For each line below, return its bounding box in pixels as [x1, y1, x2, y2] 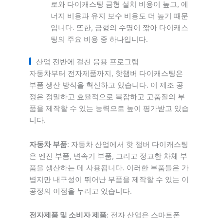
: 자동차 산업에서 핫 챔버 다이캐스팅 [67, 140, 188, 149]
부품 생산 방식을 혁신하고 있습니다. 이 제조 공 [29, 81, 183, 90]
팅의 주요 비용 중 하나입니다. [50, 35, 148, 44]
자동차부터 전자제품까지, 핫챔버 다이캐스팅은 [29, 69, 183, 78]
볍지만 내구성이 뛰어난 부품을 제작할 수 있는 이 [29, 175, 189, 184]
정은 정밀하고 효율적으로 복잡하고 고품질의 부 [29, 92, 185, 102]
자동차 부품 [29, 140, 67, 149]
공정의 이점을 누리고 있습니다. [29, 186, 132, 196]
